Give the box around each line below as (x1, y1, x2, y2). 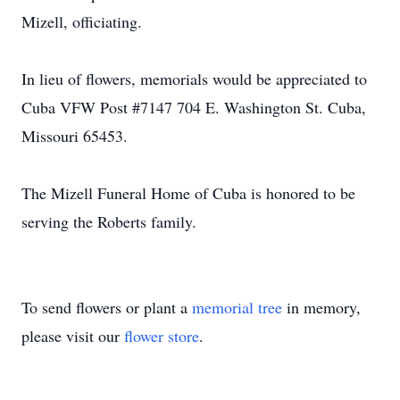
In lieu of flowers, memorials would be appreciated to (21, 68, 367, 89)
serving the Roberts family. (21, 211, 196, 232)
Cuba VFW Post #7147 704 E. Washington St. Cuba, (21, 96, 366, 118)
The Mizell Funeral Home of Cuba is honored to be (21, 182, 355, 204)
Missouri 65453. (21, 125, 128, 146)
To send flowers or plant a (21, 296, 192, 318)
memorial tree (192, 296, 282, 318)
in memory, (282, 296, 361, 318)
